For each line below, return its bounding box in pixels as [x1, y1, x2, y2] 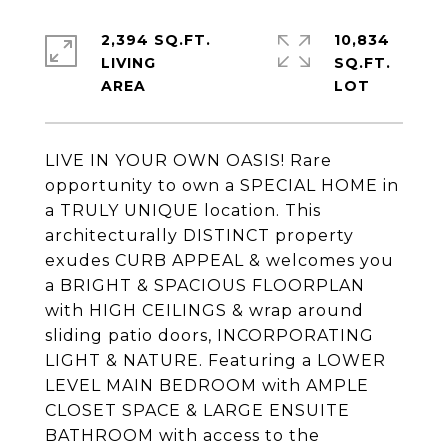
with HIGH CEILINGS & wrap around [45, 301, 364, 320]
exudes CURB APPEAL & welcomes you [45, 251, 394, 270]
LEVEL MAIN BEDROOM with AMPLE [45, 376, 369, 395]
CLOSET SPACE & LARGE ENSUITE [45, 401, 350, 420]
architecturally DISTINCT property [45, 226, 354, 245]
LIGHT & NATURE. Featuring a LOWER [45, 351, 386, 370]
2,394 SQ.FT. [101, 31, 211, 49]
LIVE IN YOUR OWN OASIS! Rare [45, 151, 332, 170]
